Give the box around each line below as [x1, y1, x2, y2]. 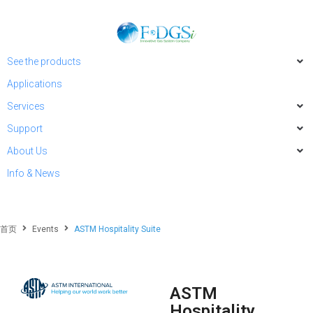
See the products [7, 56, 81, 67]
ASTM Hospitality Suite [74, 224, 161, 234]
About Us [7, 145, 48, 156]
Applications [7, 78, 62, 89]
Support [7, 123, 43, 134]
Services [7, 101, 45, 112]
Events [32, 224, 59, 234]
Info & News [7, 168, 60, 179]
